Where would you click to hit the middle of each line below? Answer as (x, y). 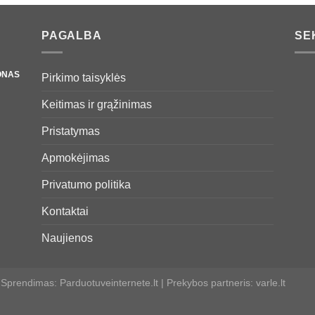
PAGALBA (72, 35)
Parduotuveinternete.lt (109, 283)
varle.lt (271, 283)
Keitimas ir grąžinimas (97, 105)
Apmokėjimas (76, 158)
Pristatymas (71, 131)
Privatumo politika (86, 185)
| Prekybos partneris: (207, 283)
